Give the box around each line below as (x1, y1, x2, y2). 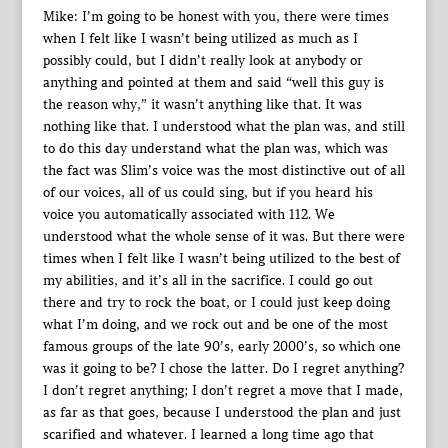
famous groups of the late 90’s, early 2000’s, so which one (42, 338, 401, 355)
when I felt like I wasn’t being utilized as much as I (42, 30, 358, 47)
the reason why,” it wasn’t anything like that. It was (42, 96, 362, 113)
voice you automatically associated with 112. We (42, 206, 335, 223)
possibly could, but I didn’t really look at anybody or (42, 52, 363, 69)
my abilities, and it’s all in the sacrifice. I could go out (42, 272, 373, 289)
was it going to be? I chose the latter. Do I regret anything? (42, 360, 404, 377)
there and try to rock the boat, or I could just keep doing (42, 294, 390, 311)
